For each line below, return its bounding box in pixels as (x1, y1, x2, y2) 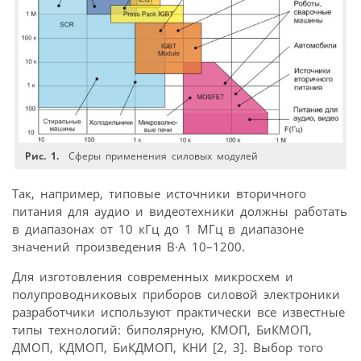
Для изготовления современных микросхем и (12, 268, 293, 284)
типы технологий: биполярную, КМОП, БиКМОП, (12, 321, 312, 338)
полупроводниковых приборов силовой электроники (12, 285, 340, 302)
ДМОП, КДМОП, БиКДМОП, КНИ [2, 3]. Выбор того (12, 338, 323, 355)
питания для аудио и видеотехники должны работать (12, 202, 347, 219)
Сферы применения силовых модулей (64, 148, 259, 163)
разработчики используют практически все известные (12, 303, 345, 320)
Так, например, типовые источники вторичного (12, 185, 306, 201)
